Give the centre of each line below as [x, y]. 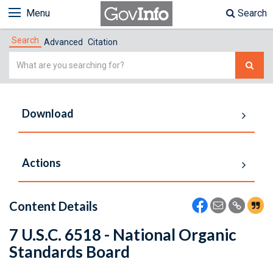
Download [48, 113]
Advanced [63, 42]
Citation [103, 42]
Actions [41, 163]
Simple [24, 59]
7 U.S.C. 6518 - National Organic [123, 235]
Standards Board [69, 252]
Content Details [53, 206]
